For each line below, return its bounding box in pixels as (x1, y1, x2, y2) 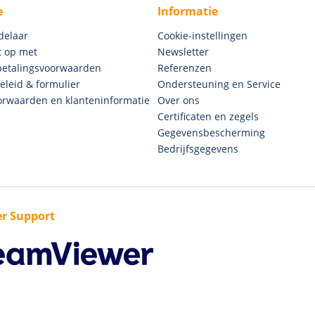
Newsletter (157, 44, 209, 58)
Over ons (157, 93, 200, 107)
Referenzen (157, 60, 212, 75)
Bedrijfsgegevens (157, 141, 238, 155)
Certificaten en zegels (157, 109, 259, 123)
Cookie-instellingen (157, 28, 247, 42)
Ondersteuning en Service (157, 77, 281, 91)
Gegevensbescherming (157, 125, 265, 139)
